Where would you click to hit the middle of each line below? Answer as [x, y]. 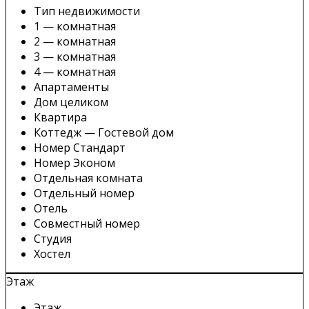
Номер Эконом [74, 162]
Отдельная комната [88, 178]
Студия [53, 238]
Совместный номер [87, 223]
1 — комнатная [75, 26]
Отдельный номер [84, 193]
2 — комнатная [75, 41]
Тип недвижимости [87, 11]
